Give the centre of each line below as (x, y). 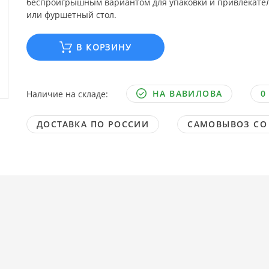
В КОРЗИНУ (104, 47)
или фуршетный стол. (71, 15)
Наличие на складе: (67, 94)
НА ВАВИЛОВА (187, 93)
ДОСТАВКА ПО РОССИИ (93, 124)
